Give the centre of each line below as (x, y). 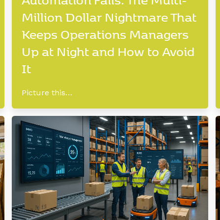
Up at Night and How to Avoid (108, 51)
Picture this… (47, 92)
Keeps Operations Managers (105, 34)
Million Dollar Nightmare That (109, 16)
